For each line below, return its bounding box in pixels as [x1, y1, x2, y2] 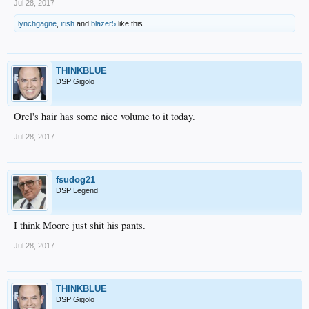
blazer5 [91, 19, 116, 28]
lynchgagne [18, 19, 57, 28]
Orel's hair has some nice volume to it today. [14, 109, 195, 123]
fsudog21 [56, 174, 95, 185]
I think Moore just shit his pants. [14, 218, 146, 232]
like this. [116, 19, 145, 28]
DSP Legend [56, 186, 98, 195]
